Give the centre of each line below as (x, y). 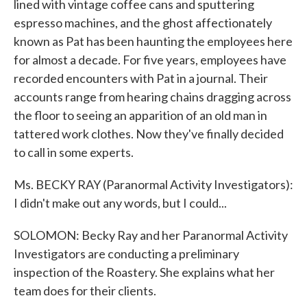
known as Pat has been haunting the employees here (153, 41)
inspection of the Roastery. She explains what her (144, 272)
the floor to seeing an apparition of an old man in (140, 115)
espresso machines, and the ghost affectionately (143, 23)
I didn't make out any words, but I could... (120, 203)
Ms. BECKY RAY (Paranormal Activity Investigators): (153, 184)
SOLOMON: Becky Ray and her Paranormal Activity (151, 235)
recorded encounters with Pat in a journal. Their (141, 78)
